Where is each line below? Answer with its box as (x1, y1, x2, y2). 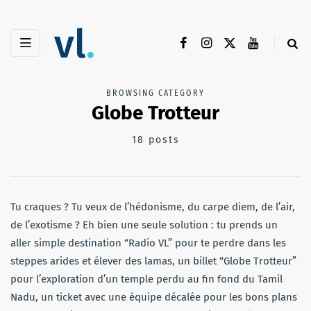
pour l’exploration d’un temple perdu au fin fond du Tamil (10, 273, 283, 286)
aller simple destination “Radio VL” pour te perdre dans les (10, 237, 286, 250)
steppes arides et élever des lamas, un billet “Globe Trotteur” (10, 255, 296, 268)
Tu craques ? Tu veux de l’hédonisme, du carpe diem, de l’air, (10, 201, 295, 214)
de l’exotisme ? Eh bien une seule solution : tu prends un (10, 219, 278, 232)
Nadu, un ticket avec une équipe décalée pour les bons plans (10, 291, 297, 304)
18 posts (131, 134, 180, 146)
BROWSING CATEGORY (106, 88, 205, 99)
